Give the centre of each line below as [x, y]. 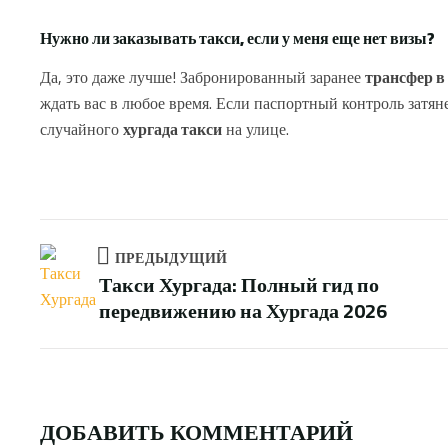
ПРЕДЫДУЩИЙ [171, 257]
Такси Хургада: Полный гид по [239, 284]
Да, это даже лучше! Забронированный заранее [202, 76]
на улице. [255, 128]
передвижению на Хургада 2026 [243, 310]
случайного [81, 128]
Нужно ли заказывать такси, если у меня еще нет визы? [237, 38]
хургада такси [172, 128]
